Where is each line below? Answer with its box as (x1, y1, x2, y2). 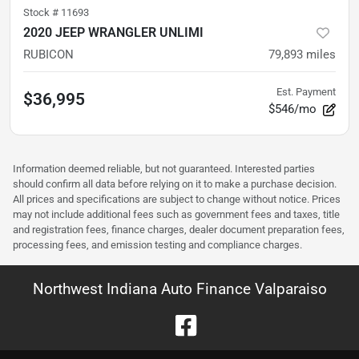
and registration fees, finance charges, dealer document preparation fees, (13, 223, 345, 236)
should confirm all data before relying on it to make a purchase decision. (13, 177, 337, 190)
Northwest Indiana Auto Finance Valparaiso (32, 279, 327, 298)
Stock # (23, 6, 61, 18)
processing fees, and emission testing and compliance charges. (13, 238, 302, 251)
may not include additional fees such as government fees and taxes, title (13, 208, 340, 220)
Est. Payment (276, 85, 336, 98)
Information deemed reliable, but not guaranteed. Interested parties (13, 162, 315, 175)
